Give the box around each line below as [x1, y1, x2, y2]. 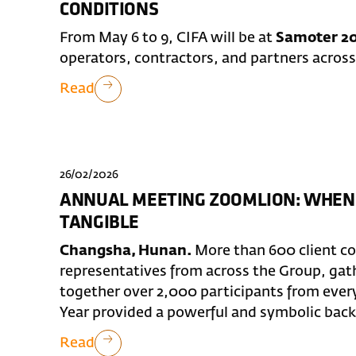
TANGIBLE [60, 213, 139, 233]
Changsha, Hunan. [60, 243, 192, 258]
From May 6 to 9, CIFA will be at [60, 31, 277, 46]
